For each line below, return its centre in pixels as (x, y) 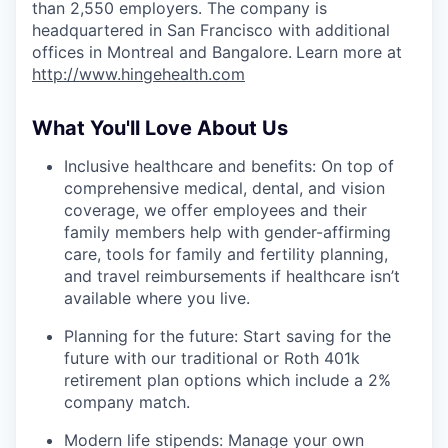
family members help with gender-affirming (227, 231)
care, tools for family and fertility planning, (226, 253)
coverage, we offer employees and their (215, 209)
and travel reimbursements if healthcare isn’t (232, 275)
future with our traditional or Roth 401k (212, 357)
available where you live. (157, 297)
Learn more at (349, 51)
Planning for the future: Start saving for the (227, 335)
